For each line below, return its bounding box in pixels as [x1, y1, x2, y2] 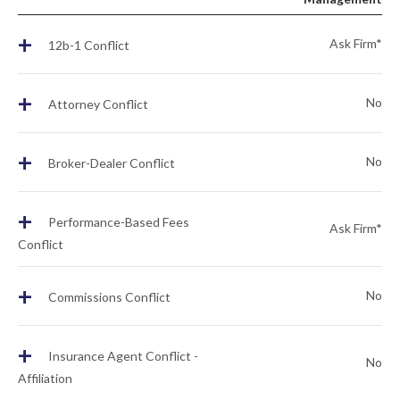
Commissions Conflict [46, 289, 171, 305]
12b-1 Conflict [46, 37, 129, 54]
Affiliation [18, 371, 72, 386]
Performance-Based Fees [46, 214, 189, 230]
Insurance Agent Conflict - [46, 348, 198, 364]
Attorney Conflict [46, 96, 148, 112]
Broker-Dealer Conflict [46, 155, 175, 171]
